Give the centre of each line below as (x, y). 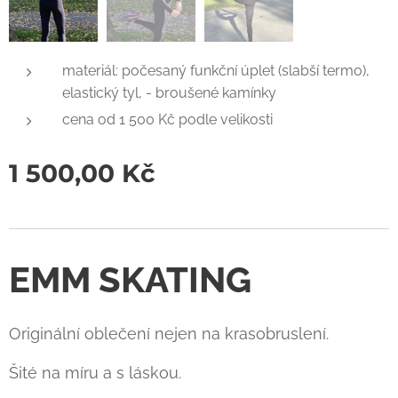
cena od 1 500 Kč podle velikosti (169, 120)
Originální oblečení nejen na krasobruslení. (169, 334)
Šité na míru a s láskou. (95, 373)
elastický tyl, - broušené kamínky (171, 93)
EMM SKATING (130, 280)
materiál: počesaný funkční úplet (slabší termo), (216, 71)
